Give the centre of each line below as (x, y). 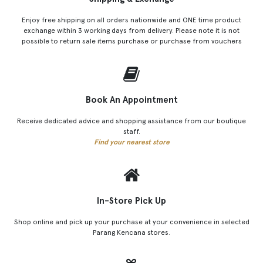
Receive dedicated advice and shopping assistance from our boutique (131, 121)
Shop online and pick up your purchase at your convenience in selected (131, 222)
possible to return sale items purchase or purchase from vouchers (131, 41)
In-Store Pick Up (131, 200)
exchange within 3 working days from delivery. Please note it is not (131, 30)
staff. (131, 131)
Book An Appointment (131, 100)
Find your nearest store (131, 142)
